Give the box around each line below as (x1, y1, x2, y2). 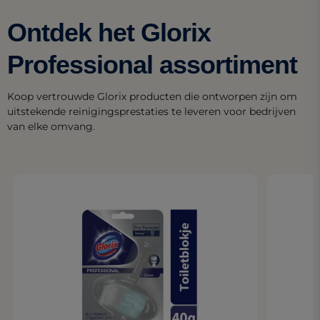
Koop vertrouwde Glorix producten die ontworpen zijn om (7, 90, 297, 104)
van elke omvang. (7, 120, 95, 134)
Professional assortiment (7, 50, 297, 80)
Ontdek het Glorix (7, 18, 211, 48)
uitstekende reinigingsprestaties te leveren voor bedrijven (7, 105, 296, 119)
